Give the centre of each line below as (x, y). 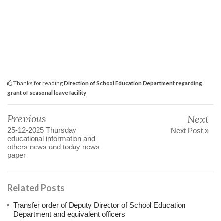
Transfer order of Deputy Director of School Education (99, 205)
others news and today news (54, 147)
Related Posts (36, 188)
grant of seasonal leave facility (47, 92)
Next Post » (190, 130)
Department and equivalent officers (69, 214)
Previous (27, 118)
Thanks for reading (38, 83)
